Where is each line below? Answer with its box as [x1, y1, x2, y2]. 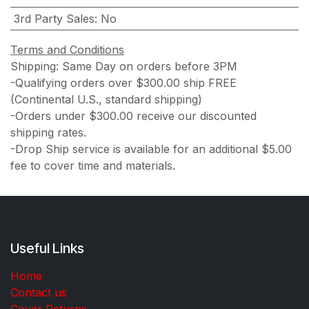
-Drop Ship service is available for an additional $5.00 [10, 141, 292, 156]
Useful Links [10, 239, 84, 257]
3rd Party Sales [13, 11, 94, 26]
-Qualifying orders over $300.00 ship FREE [10, 75, 237, 90]
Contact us [10, 285, 67, 299]
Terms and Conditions [10, 42, 124, 57]
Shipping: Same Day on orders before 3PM [10, 59, 237, 73]
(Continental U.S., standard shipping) [10, 92, 202, 106]
